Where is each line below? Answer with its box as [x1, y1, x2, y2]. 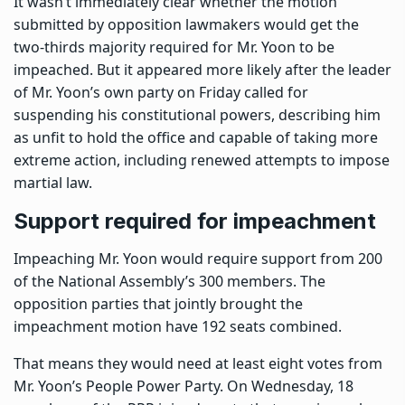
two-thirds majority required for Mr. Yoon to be [14, 36, 334, 57]
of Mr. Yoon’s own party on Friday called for [14, 81, 308, 102]
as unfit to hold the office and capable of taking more [14, 127, 378, 147]
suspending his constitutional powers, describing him [14, 104, 381, 125]
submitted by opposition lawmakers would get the [14, 14, 359, 34]
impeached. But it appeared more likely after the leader [14, 59, 391, 80]
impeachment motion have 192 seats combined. [14, 316, 342, 336]
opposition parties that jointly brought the [14, 293, 303, 314]
